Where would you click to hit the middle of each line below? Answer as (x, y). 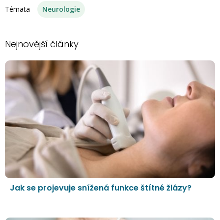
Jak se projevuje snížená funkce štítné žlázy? (101, 188)
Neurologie (61, 9)
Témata (17, 9)
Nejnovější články (42, 44)
